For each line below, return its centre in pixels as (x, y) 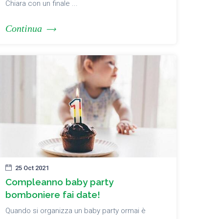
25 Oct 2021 (32, 168)
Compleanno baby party (59, 182)
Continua (24, 29)
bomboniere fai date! (53, 194)
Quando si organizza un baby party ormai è (76, 210)
